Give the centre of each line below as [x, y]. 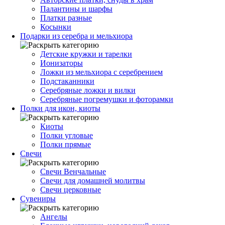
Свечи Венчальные [73, 171]
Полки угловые [67, 135]
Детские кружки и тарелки [86, 54]
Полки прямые [66, 144]
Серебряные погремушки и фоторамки [107, 99]
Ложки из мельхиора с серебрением [101, 72]
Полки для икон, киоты [60, 108]
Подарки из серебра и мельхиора [76, 36]
